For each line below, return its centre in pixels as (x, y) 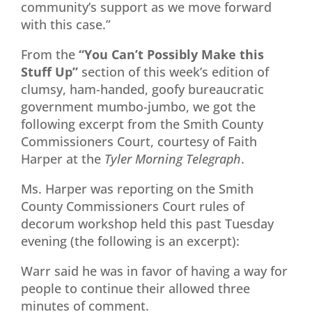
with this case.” (66, 24)
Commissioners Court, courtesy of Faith (139, 141)
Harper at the (61, 158)
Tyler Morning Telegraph (173, 158)
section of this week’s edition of (175, 71)
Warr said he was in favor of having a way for (154, 271)
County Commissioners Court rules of (133, 206)
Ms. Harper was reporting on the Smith (137, 188)
